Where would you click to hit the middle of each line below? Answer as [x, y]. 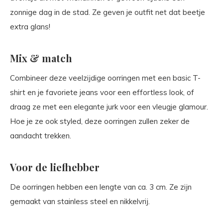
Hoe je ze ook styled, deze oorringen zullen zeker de [100, 121]
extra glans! [30, 27]
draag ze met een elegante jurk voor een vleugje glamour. [109, 107]
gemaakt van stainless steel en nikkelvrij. [80, 201]
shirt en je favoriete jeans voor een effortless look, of [102, 92]
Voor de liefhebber [55, 167]
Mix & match [41, 58]
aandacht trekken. [41, 136]
